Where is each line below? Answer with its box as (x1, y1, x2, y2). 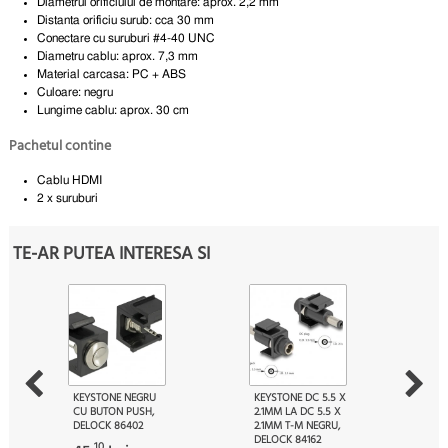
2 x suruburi (37, 191, 102, 204)
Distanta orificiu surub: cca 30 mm (37, 13, 215, 26)
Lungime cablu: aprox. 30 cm (37, 103, 190, 116)
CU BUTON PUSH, (73, 403, 155, 422)
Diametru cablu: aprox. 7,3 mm (37, 49, 199, 62)
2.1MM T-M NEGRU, (254, 417, 341, 436)
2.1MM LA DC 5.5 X (254, 403, 342, 422)
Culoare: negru (37, 85, 114, 98)
